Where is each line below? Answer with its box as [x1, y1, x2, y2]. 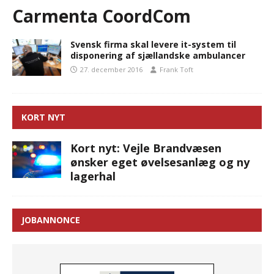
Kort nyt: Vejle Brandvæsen [70, 141, 221, 155]
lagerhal [70, 169, 116, 183]
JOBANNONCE [21, 214, 80, 226]
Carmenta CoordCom [12, 4, 191, 28]
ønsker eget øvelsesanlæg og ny [70, 155, 250, 169]
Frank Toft [160, 65, 193, 74]
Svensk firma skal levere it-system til [70, 39, 236, 50]
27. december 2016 [80, 65, 143, 74]
